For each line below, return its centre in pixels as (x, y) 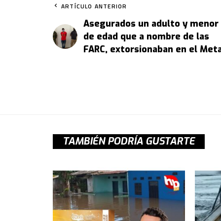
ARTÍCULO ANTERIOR (94, 6)
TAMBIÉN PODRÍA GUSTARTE (129, 141)
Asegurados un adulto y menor (151, 23)
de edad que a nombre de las (146, 36)
